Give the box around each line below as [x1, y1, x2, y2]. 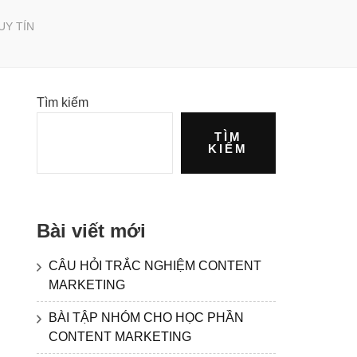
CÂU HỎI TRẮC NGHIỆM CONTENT [49, 258, 261, 273]
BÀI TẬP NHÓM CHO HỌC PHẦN [49, 310, 244, 324]
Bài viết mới [37, 219, 146, 241]
